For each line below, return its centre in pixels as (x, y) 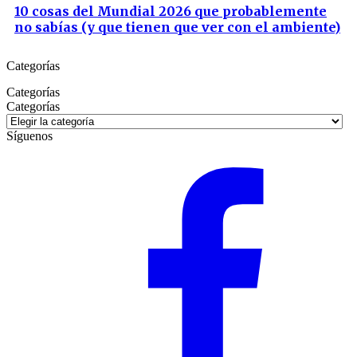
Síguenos (29, 136)
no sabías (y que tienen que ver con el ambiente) (177, 27)
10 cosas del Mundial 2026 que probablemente (171, 11)
